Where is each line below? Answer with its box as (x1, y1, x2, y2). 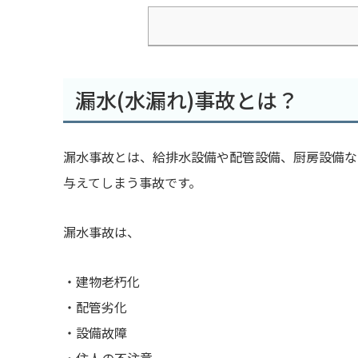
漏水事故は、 (62, 222, 140, 242)
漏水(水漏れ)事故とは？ (74, 85, 298, 115)
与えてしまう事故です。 (62, 173, 201, 193)
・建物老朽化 (62, 272, 140, 292)
